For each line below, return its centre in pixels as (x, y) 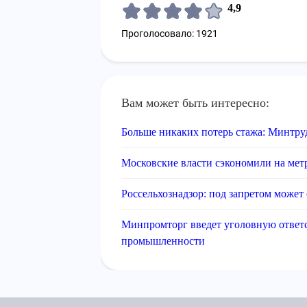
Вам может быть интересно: (195, 103)
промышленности (163, 241)
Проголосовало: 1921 (170, 34)
